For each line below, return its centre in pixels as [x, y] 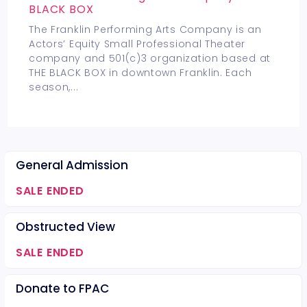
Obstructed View [65, 227]
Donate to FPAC [62, 288]
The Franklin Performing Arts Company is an [145, 29]
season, [50, 87]
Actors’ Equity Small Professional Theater [137, 44]
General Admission [72, 165]
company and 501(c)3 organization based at [150, 58]
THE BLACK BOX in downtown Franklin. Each [140, 73]
